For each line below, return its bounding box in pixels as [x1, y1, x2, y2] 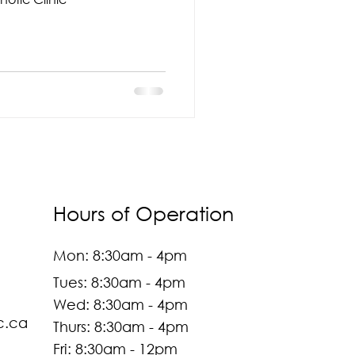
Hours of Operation [52, 200, 234, 225]
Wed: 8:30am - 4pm [52, 296, 188, 313]
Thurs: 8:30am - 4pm [52, 318, 189, 335]
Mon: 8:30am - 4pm [52, 246, 187, 264]
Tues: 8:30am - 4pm [52, 273, 185, 291]
